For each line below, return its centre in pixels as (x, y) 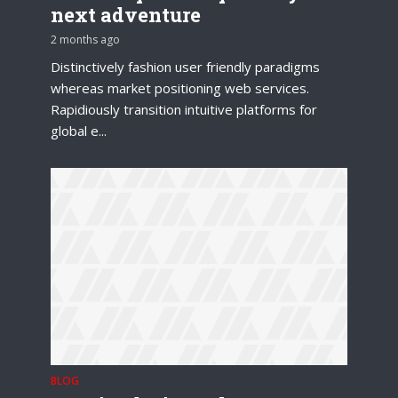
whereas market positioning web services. (180, 88)
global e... (79, 130)
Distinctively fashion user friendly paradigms (185, 66)
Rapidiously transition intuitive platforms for (184, 109)
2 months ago (85, 39)
